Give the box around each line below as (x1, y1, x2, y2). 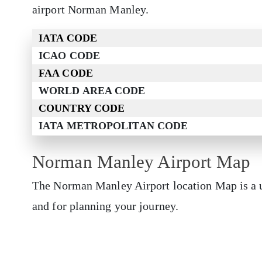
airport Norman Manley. (32, 3, 152, 16)
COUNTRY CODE (39, 102, 125, 115)
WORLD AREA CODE (39, 85, 146, 97)
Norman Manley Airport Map (32, 151, 251, 173)
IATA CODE (39, 32, 97, 44)
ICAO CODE (39, 50, 100, 62)
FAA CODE (39, 67, 93, 80)
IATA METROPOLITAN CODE (39, 120, 188, 132)
